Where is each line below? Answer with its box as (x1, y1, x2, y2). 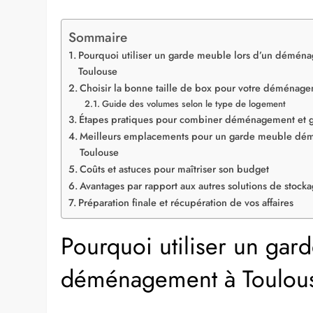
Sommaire (68, 27, 128, 47)
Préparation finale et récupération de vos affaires (78, 195, 294, 210)
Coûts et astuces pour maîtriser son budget (80, 161, 270, 176)
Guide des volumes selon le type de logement (101, 96, 286, 110)
